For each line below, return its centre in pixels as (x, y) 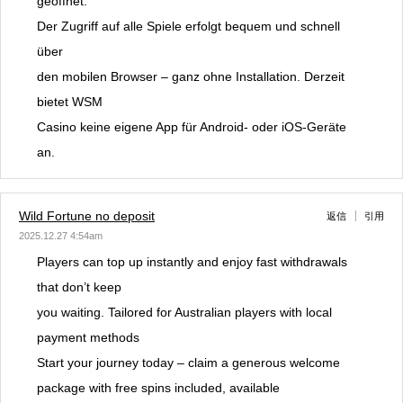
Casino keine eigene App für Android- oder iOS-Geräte (192, 127)
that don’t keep (79, 287)
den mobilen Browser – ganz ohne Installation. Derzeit (191, 77)
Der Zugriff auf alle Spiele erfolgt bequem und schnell (188, 27)
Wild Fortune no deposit (87, 216)
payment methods (88, 338)
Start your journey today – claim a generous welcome (188, 363)
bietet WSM (70, 102)
